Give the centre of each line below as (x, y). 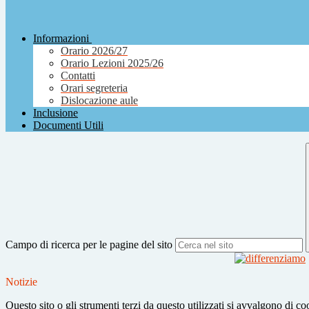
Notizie (21, 282)
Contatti (78, 76)
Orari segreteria (94, 88)
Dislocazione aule (99, 101)
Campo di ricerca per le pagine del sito (89, 245)
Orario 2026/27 (94, 51)
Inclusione (56, 113)
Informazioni (61, 39)
